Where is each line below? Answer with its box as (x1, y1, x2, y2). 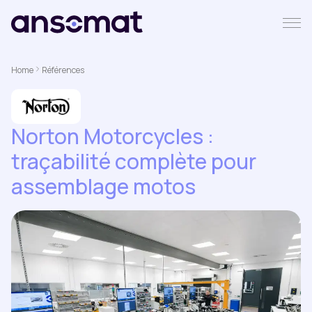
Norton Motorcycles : (11, 122, 214, 150)
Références (42, 64, 84, 76)
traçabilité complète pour (11, 147, 256, 175)
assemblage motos (11, 172, 196, 201)
